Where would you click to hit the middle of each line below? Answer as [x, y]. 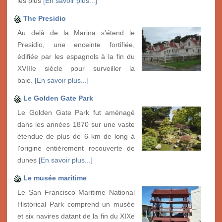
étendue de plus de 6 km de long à [76, 136]
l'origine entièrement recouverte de [76, 148]
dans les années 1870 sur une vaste [76, 124]
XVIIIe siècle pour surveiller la [76, 68]
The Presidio [45, 18]
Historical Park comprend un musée [76, 204]
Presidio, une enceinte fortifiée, [76, 44]
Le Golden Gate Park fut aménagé [76, 112]
